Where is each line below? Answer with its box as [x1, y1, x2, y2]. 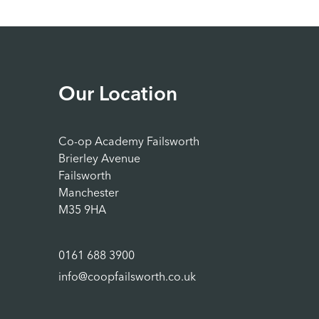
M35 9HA [58, 205, 106, 216]
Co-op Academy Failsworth [58, 137, 199, 148]
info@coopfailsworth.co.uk [58, 272, 196, 283]
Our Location [58, 85, 177, 105]
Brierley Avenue [58, 154, 140, 165]
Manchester [58, 188, 119, 199]
